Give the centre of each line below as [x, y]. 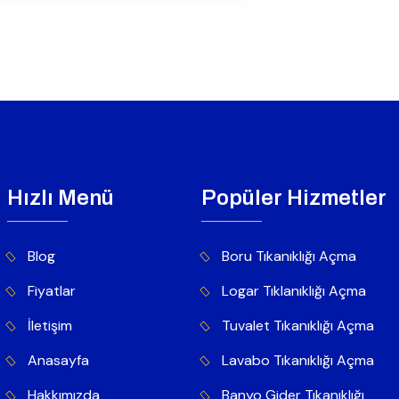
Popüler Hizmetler [294, 198]
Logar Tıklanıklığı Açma [294, 291]
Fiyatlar [52, 291]
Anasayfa [58, 361]
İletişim [50, 326]
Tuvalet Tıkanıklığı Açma [298, 326]
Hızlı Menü [61, 198]
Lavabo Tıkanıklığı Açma [298, 361]
